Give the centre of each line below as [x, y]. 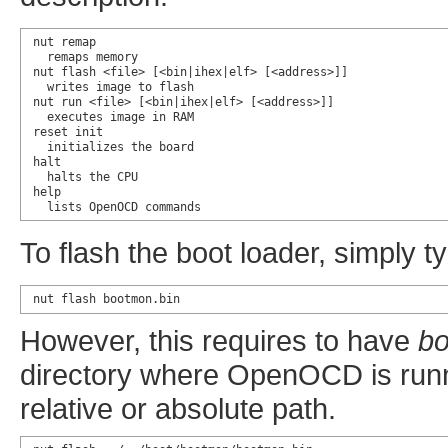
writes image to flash [113, 86]
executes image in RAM [113, 116]
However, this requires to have [219, 341]
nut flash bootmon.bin [106, 299]
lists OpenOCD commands [116, 206]
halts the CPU [85, 176]
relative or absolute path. [178, 409]
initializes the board [113, 146]
